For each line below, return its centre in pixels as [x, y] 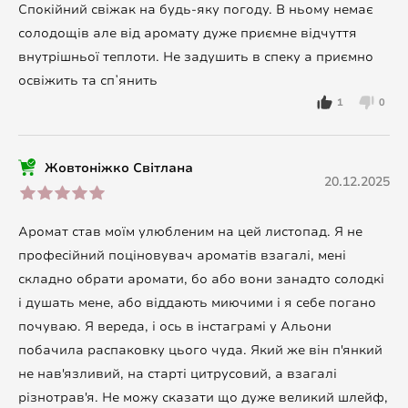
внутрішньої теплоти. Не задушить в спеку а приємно [196, 57]
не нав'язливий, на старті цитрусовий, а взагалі [178, 373]
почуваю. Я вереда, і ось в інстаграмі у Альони [175, 326]
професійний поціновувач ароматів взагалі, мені [182, 255]
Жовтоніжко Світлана [119, 168]
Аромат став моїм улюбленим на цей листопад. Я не [190, 231]
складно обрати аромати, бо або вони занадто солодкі [201, 279]
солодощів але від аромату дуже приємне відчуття [188, 34]
